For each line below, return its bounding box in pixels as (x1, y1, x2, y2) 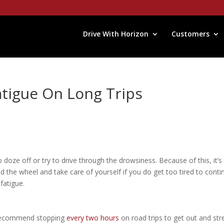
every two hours (66, 213, 119, 222)
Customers (171, 29, 209, 38)
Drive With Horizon (82, 29, 148, 38)
